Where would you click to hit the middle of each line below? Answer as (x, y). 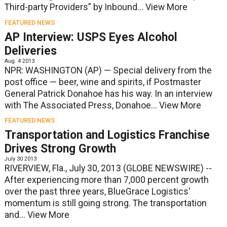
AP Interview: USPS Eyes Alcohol (91, 37)
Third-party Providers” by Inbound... (75, 7)
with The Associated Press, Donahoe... (82, 105)
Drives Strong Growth (60, 148)
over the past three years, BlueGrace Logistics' (97, 191)
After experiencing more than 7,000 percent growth (106, 180)
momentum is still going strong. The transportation (105, 203)
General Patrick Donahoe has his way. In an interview (108, 93)
